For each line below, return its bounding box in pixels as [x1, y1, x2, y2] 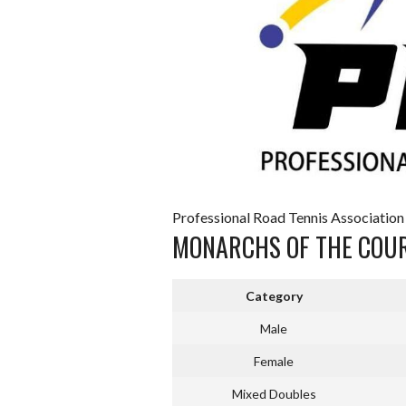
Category [245, 288, 303, 304]
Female [254, 353, 294, 370]
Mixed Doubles [231, 386, 316, 402]
